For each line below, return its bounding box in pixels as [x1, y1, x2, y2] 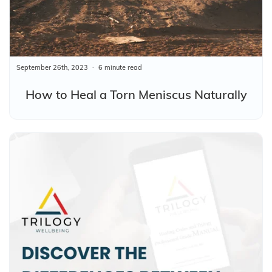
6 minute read [98, 63, 142, 72]
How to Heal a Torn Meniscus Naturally [25, 86, 247, 102]
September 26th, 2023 [16, 63, 88, 72]
